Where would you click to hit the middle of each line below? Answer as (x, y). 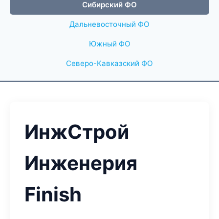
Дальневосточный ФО (109, 24)
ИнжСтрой (77, 132)
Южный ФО (109, 44)
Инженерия (81, 163)
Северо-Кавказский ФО (109, 63)
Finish (53, 194)
